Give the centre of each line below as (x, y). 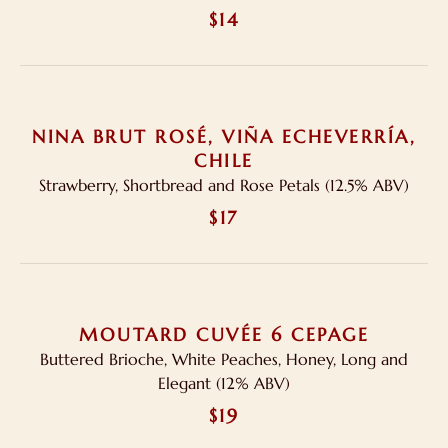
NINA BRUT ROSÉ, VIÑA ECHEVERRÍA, (224, 136)
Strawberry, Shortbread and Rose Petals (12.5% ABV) (224, 185)
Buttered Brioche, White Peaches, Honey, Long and (224, 359)
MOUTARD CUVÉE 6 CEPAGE (224, 334)
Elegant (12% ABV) (224, 383)
